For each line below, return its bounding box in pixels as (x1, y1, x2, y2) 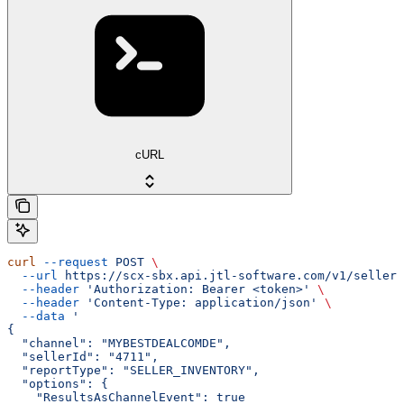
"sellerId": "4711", (7, 350, 159, 364)
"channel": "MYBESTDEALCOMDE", (7, 336, 231, 351)
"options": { (7, 377, 108, 391)
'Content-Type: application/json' (79, 296, 317, 310)
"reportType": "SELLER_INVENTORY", (7, 363, 260, 378)
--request (36, 255, 108, 270)
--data (7, 309, 65, 324)
